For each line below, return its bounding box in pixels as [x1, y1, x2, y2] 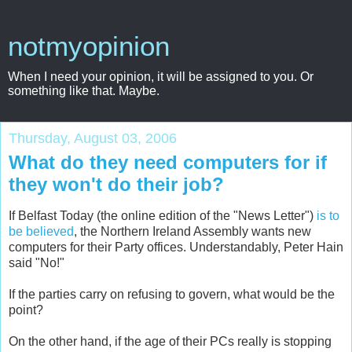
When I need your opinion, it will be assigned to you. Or [8, 70, 313, 83]
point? [9, 302, 43, 317]
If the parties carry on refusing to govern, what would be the [9, 287, 335, 301]
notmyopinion [8, 31, 170, 61]
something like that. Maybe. [8, 84, 159, 97]
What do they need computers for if [9, 152, 327, 173]
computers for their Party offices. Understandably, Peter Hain [9, 240, 343, 254]
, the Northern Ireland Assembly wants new [74, 224, 311, 238]
